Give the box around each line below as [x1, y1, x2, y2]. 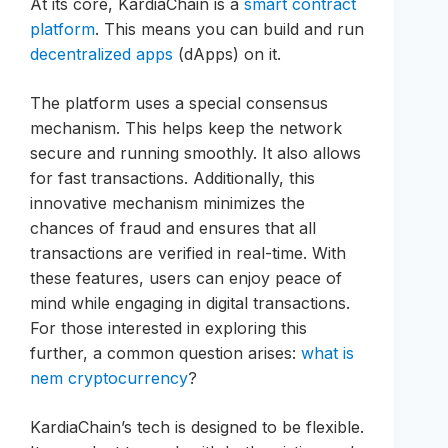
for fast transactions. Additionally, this [30, 167, 315, 188]
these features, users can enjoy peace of [30, 267, 342, 288]
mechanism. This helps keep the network [30, 117, 342, 138]
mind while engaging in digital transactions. [30, 292, 350, 313]
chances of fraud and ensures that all [30, 217, 316, 238]
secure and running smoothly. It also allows [30, 142, 361, 163]
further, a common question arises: [30, 342, 301, 363]
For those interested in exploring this [30, 317, 307, 338]
